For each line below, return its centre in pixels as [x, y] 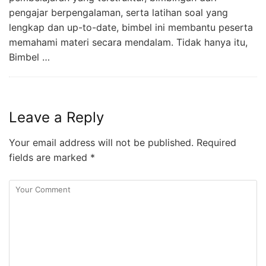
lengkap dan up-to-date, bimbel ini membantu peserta [131, 28]
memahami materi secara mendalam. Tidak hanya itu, [128, 42]
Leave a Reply [56, 118]
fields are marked [50, 158]
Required [215, 143]
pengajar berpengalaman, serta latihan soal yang [118, 13]
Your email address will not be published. [101, 143]
